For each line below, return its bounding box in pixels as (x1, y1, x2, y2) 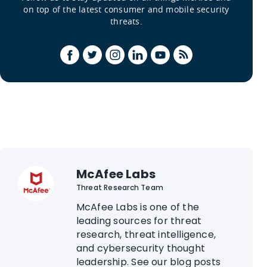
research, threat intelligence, (76, 227, 216, 241)
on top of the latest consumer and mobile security (23, 3, 229, 15)
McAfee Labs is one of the (76, 200, 200, 214)
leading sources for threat (76, 213, 202, 228)
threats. (110, 15, 142, 27)
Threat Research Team (76, 182, 163, 193)
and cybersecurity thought (76, 241, 206, 255)
